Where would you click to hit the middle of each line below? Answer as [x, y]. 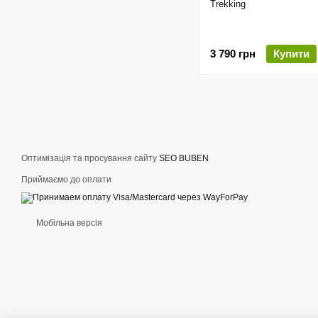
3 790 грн [233, 53]
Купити [291, 53]
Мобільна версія [68, 223]
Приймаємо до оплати [66, 180]
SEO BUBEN [184, 158]
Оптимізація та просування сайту [90, 158]
